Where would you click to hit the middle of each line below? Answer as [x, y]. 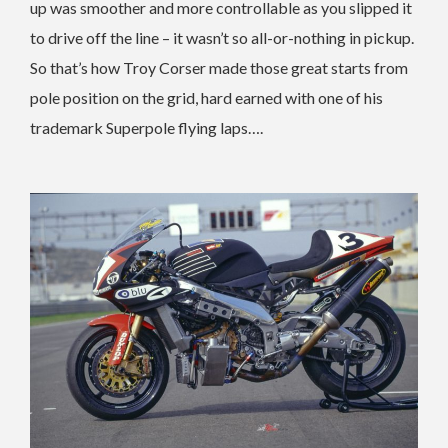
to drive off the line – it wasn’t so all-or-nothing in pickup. [222, 38]
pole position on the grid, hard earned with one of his [206, 98]
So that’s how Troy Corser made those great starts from [219, 68]
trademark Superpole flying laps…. [146, 128]
